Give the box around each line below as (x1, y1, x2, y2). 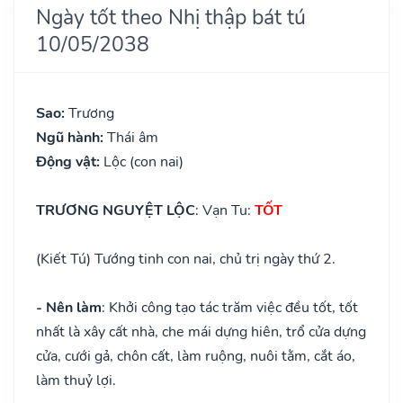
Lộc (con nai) (103, 151, 184, 172)
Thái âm (107, 127, 158, 148)
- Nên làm (36, 297, 102, 318)
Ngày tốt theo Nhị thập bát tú (36, 2, 306, 31)
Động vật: (36, 151, 103, 172)
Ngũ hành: (36, 127, 107, 148)
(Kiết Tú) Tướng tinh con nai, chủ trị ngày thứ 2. (36, 248, 336, 269)
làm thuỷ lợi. (36, 370, 116, 390)
